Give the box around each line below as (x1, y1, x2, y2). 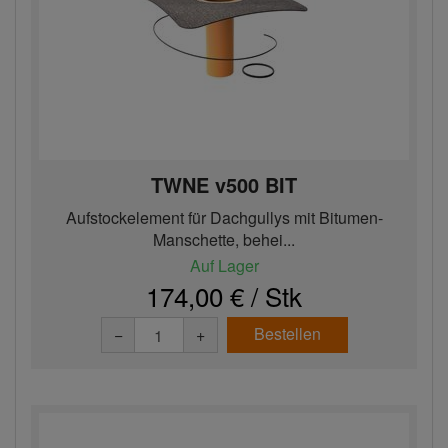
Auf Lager (189, 254, 259, 277)
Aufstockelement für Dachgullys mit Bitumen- (65, 206, 383, 229)
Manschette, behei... (153, 228, 295, 251)
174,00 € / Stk (146, 277, 302, 314)
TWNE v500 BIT (151, 170, 297, 199)
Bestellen (253, 322, 321, 345)
